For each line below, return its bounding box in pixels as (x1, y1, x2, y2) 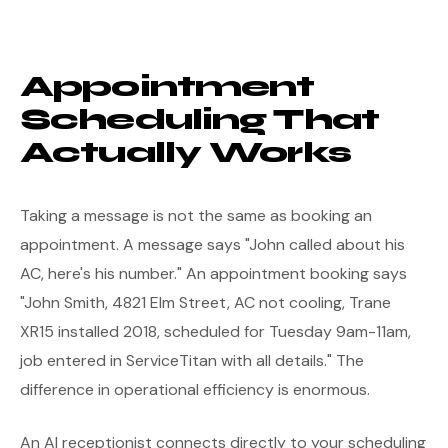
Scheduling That (20, 102, 380, 137)
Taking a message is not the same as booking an (20, 205, 372, 226)
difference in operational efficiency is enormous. (20, 379, 370, 400)
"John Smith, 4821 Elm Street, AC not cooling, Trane (20, 292, 391, 313)
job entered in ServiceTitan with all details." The (20, 350, 364, 371)
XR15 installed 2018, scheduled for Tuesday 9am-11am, (20, 321, 411, 342)
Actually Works (20, 135, 351, 170)
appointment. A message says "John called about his (20, 234, 405, 255)
